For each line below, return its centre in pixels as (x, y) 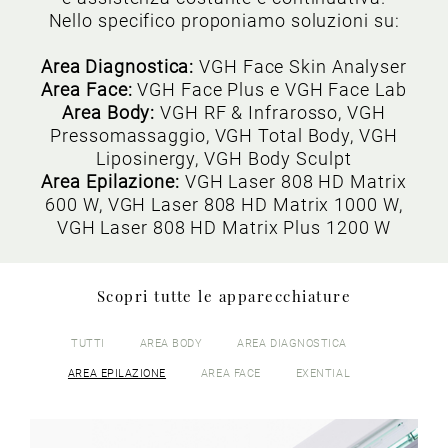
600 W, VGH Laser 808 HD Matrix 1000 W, (224, 204)
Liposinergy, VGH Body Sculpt (224, 158)
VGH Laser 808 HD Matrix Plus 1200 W (224, 227)
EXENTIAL (323, 373)
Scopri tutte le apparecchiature (224, 296)
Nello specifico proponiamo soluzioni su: (224, 20)
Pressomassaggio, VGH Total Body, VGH (224, 135)
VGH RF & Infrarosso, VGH (273, 112)
